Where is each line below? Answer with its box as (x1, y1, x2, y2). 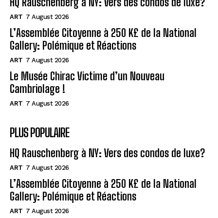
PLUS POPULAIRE (10, 126, 69, 140)
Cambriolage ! (10, 82, 65, 96)
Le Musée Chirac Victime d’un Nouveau (10, 70, 164, 83)
